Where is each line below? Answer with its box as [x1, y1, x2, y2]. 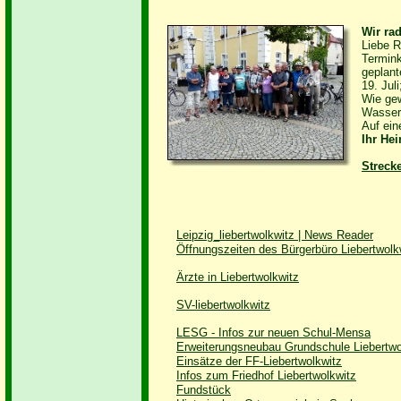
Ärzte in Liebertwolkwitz [176, 270, 299, 284]
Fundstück [176, 383, 231, 397]
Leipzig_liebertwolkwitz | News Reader [176, 228, 373, 242]
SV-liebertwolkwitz [176, 298, 270, 311]
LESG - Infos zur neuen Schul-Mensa [176, 326, 371, 339]
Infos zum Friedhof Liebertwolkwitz [176, 369, 356, 382]
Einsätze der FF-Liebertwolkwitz [176, 354, 342, 368]
